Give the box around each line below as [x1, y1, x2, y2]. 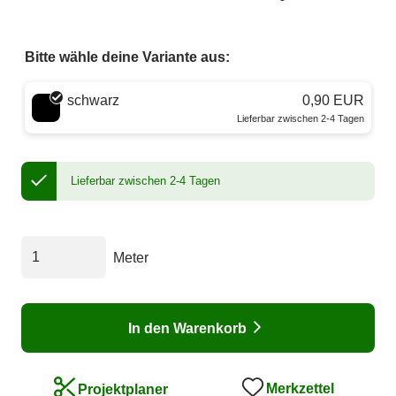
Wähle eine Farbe [24, 85, 136, 101]
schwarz [67, 93, 119, 109]
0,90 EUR [302, 93, 364, 109]
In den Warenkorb [128, 320, 247, 336]
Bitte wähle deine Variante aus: [25, 49, 230, 65]
